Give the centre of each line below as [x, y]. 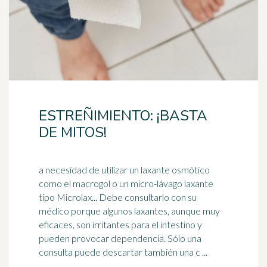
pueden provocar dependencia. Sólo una [120, 238]
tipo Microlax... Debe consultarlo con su [69, 197]
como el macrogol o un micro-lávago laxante [126, 183]
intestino [178, 224]
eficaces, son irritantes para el [100, 224]
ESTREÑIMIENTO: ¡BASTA [123, 116]
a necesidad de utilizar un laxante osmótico [124, 170]
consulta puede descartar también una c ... [123, 252]
